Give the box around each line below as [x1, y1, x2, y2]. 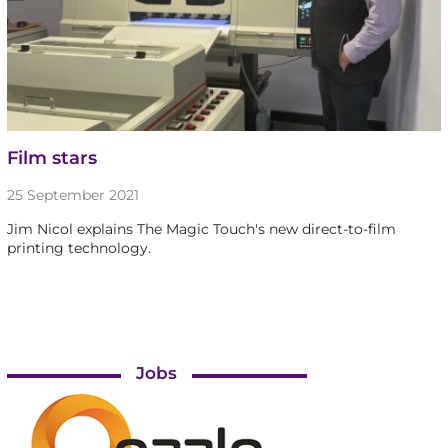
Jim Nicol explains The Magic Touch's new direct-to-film [6, 220, 396, 239]
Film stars [6, 147, 97, 170]
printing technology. [6, 239, 151, 258]
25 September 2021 [6, 186, 139, 205]
